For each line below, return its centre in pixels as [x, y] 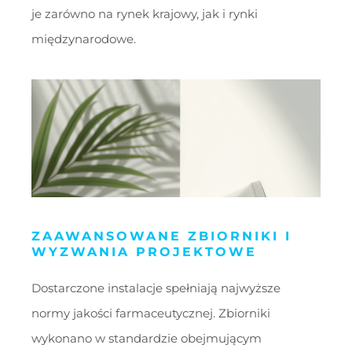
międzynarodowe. [84, 39]
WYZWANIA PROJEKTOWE [144, 251]
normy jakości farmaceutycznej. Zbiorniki [151, 313]
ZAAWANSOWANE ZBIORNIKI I [161, 236]
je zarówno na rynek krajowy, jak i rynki [145, 14]
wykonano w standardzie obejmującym [147, 338]
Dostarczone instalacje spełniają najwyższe [156, 288]
